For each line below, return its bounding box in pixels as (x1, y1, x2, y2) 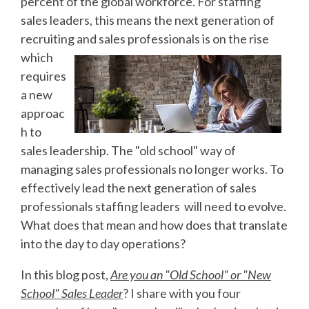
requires (21, 68, 66, 83)
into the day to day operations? (21, 235, 186, 251)
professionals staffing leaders (21, 198, 182, 214)
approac (21, 105, 65, 121)
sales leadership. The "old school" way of (21, 142, 236, 158)
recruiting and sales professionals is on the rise (21, 30, 269, 46)
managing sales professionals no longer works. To (21, 161, 283, 177)
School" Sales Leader (21, 285, 123, 301)
